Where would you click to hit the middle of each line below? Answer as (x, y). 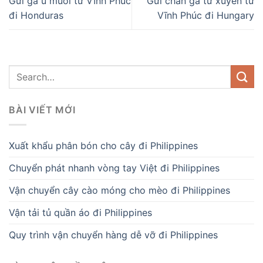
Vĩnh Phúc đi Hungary (206, 15)
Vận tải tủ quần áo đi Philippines (80, 212)
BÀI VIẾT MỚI (42, 109)
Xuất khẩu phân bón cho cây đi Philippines (103, 145)
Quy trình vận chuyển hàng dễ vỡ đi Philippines (113, 235)
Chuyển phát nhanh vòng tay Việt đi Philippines (114, 168)
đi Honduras (36, 15)
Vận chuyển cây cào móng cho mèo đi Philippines (119, 190)
